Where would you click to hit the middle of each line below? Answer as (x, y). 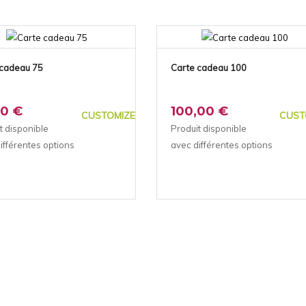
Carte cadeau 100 (208, 67)
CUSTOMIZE (108, 115)
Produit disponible (208, 128)
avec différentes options (221, 144)
